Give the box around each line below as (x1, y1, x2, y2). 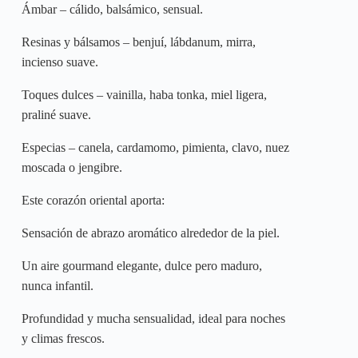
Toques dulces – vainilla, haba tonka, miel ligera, (22, 88, 267, 102)
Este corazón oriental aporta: (22, 193, 165, 208)
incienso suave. (22, 55, 98, 70)
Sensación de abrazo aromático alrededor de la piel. (22, 226, 280, 241)
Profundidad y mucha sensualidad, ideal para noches (22, 312, 285, 326)
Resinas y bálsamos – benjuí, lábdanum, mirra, (22, 35, 256, 50)
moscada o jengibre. (22, 161, 122, 175)
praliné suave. (22, 108, 91, 122)
